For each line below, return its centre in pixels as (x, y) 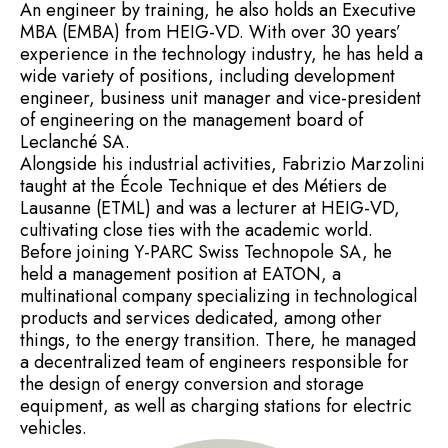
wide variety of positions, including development (207, 76)
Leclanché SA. (75, 142)
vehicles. (53, 428)
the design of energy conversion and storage (192, 384)
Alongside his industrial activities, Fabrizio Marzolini (222, 164)
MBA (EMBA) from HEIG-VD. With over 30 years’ (210, 32)
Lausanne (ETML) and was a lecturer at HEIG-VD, (210, 208)
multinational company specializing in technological (218, 296)
